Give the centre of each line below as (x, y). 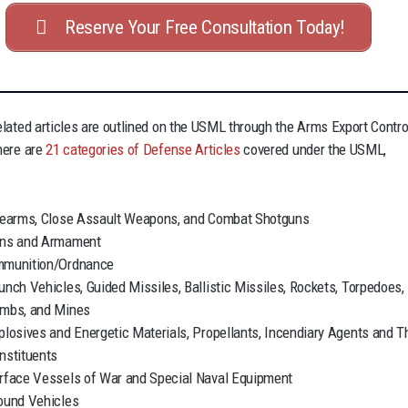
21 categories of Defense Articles (143, 150)
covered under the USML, (313, 150)
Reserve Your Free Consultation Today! (203, 27)
